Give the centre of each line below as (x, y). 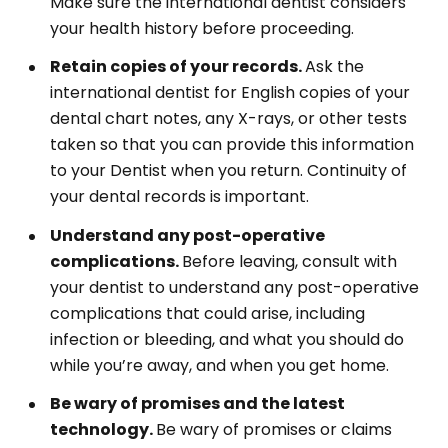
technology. (103, 429)
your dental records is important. (179, 196)
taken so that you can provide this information (232, 144)
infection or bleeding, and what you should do (227, 339)
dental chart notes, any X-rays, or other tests (228, 118)
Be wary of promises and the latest (197, 403)
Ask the (334, 66)
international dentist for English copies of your (230, 92)
